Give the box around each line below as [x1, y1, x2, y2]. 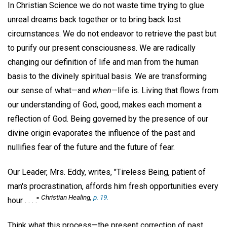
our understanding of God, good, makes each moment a [8, 100, 202, 110]
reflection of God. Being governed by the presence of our [8, 114, 208, 124]
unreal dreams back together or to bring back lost [8, 15, 181, 25]
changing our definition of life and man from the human [8, 57, 199, 67]
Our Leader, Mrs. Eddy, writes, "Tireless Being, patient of [8, 167, 206, 177]
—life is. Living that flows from [111, 86, 218, 96]
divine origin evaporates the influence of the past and [8, 128, 195, 138]
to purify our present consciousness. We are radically [8, 43, 196, 53]
